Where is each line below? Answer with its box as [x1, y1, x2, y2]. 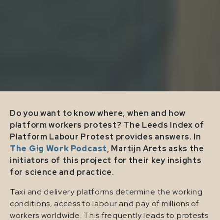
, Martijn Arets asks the [107, 143, 204, 154]
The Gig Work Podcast [10, 143, 107, 154]
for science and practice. [10, 166, 114, 177]
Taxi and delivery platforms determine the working [10, 186, 203, 197]
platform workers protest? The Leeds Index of [10, 119, 204, 130]
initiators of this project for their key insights [10, 155, 202, 165]
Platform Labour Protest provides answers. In [10, 131, 201, 142]
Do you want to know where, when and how [10, 108, 186, 118]
